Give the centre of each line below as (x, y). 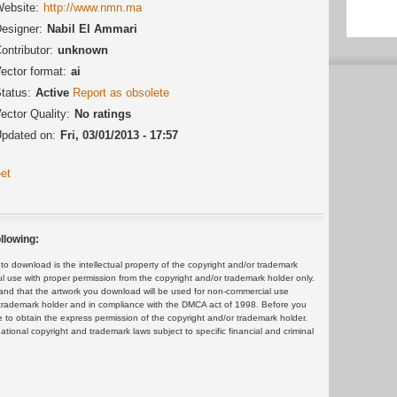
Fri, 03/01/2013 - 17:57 (119, 135)
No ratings (103, 113)
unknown (83, 50)
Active (54, 92)
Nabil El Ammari (92, 28)
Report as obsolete (121, 92)
